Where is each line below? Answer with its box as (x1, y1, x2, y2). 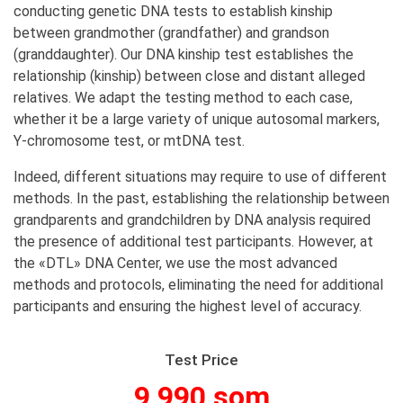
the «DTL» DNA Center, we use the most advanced (13, 255, 337, 272)
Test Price (165, 351, 238, 369)
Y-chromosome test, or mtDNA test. (13, 132, 245, 149)
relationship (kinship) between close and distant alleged (13, 67, 365, 85)
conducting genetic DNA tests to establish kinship (13, 3, 333, 20)
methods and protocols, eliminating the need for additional (13, 276, 383, 293)
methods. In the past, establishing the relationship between (13, 190, 390, 207)
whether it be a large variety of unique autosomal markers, (13, 111, 380, 128)
